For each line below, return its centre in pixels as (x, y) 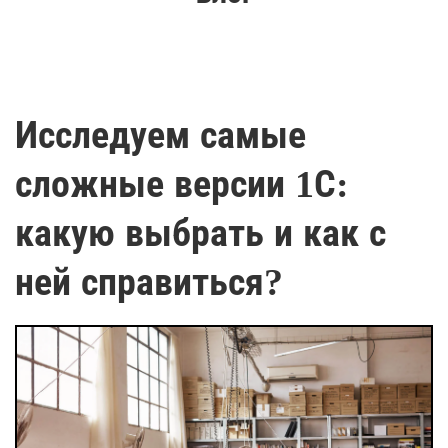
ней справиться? (149, 282)
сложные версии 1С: (182, 184)
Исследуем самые (160, 135)
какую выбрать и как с (200, 233)
